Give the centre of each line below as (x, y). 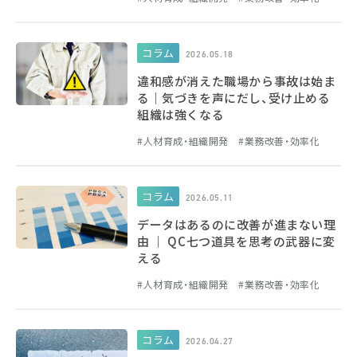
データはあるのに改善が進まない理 (237, 224)
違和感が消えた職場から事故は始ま (237, 81)
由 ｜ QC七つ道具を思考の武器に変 (236, 241)
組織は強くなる (181, 114)
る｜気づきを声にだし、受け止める (234, 98)
